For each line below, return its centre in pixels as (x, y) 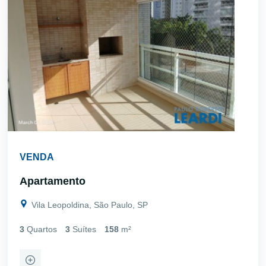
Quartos (42, 229)
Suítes (84, 229)
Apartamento (53, 181)
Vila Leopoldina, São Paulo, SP (88, 205)
